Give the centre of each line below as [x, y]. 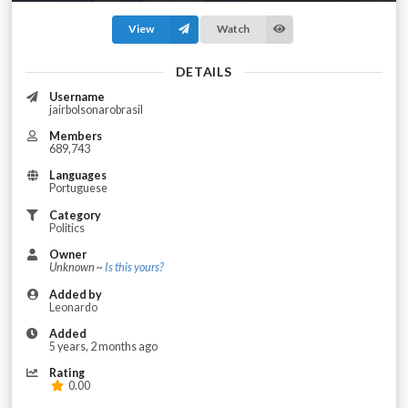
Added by [75, 294]
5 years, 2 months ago [103, 346]
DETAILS [204, 71]
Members [75, 137]
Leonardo [73, 307]
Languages [77, 176]
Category [75, 215]
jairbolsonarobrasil [96, 109]
